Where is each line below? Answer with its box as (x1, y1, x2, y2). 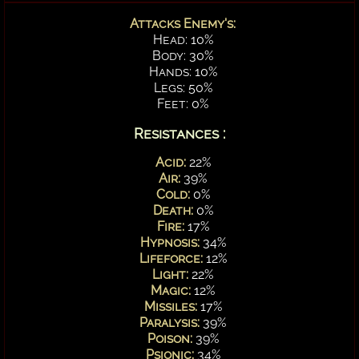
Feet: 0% (157, 95, 208, 111)
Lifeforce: (139, 250, 206, 266)
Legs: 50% (153, 79, 212, 95)
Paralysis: (139, 314, 203, 330)
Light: (152, 266, 192, 282)
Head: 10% (152, 31, 213, 47)
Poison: (147, 330, 196, 346)
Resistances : (134, 124, 225, 142)
